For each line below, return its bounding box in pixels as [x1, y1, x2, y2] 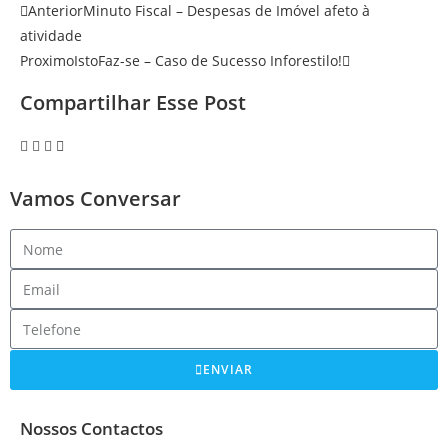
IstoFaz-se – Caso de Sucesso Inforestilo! [74, 51, 342, 70]
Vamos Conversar [10, 185, 181, 212]
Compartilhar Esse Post [20, 89, 246, 116]
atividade [20, 26, 82, 45]
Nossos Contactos [20, 417, 163, 440]
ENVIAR [203, 361, 254, 378]
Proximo [20, 51, 74, 70]
